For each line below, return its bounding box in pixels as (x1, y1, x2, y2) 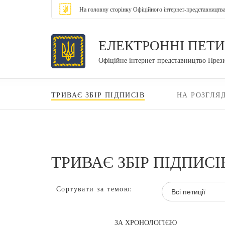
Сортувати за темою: (56, 184, 133, 193)
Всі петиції (171, 187, 206, 196)
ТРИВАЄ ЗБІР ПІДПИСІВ (51, 90, 145, 100)
